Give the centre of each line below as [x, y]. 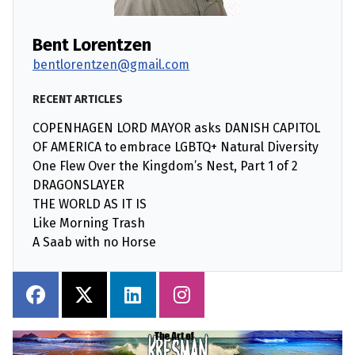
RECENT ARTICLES [78, 100]
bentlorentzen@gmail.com [111, 65]
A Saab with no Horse [94, 242]
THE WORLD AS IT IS [90, 204]
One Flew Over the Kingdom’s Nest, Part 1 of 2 [165, 166]
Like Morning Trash [89, 223]
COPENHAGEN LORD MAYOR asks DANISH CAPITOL [176, 128]
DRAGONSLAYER [78, 185]
